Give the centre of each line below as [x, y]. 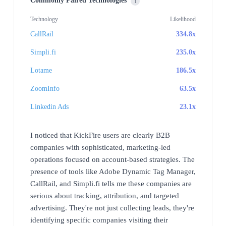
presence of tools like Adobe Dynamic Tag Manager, [113, 171]
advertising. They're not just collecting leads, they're [112, 208]
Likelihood [183, 19]
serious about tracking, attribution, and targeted [105, 195]
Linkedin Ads [49, 106]
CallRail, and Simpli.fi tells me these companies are [111, 183]
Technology [44, 19]
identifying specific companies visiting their [99, 220]
